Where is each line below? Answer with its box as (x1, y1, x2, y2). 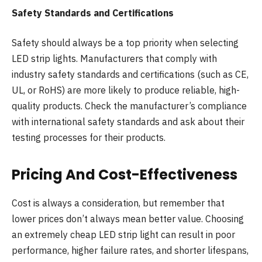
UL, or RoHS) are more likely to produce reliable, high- (12, 84, 240, 96)
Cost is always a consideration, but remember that (12, 197, 225, 209)
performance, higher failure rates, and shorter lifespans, (12, 244, 249, 257)
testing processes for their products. (12, 132, 166, 144)
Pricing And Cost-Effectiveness (12, 165, 237, 185)
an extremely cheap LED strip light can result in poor (12, 229, 235, 241)
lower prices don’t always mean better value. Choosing (12, 213, 244, 225)
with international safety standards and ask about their (12, 116, 244, 128)
